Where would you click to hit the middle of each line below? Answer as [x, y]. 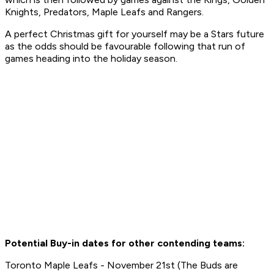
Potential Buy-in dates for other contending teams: [125, 243]
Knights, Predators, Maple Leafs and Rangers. [106, 12]
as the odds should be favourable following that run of [125, 46]
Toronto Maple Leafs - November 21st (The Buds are [121, 265]
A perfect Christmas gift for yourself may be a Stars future [135, 34]
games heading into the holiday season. [92, 59]
